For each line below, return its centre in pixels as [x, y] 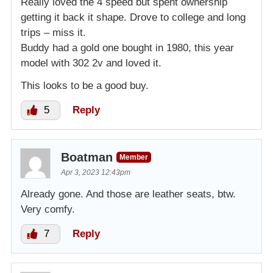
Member [134, 157]
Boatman [87, 157]
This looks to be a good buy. [85, 85]
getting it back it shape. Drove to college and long [133, 17]
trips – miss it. [53, 32]
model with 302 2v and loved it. [91, 63]
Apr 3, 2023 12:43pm [96, 172]
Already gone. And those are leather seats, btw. [128, 194]
